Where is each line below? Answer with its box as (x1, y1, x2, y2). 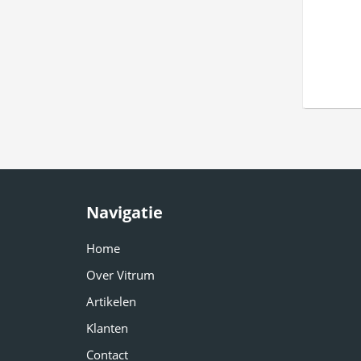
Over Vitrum (86, 267, 155, 284)
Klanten (86, 320, 128, 337)
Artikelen (86, 293, 136, 310)
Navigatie (86, 201, 163, 224)
